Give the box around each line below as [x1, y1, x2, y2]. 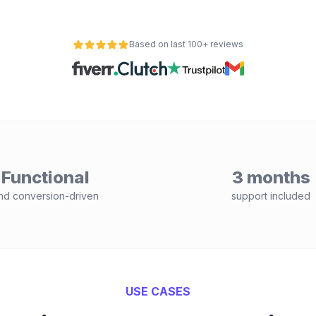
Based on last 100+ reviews [129, 39, 243, 49]
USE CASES [126, 284, 190, 298]
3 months [231, 167, 310, 188]
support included [231, 190, 310, 202]
